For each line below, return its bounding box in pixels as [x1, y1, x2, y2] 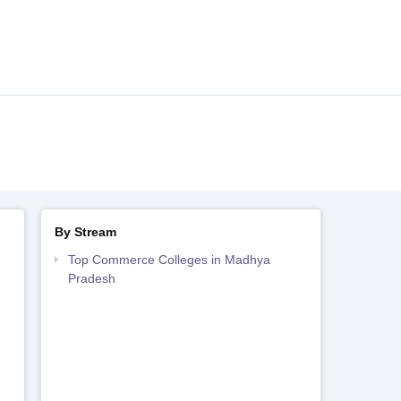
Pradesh [67, 271, 115, 286]
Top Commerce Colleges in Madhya [67, 252, 270, 268]
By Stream [54, 225, 116, 240]
